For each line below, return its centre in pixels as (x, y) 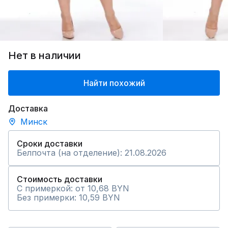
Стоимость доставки (60, 179)
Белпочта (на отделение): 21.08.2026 (92, 153)
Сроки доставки (50, 144)
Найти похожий (114, 83)
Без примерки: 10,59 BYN (68, 197)
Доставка (28, 108)
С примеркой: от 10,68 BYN (73, 188)
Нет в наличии (45, 55)
